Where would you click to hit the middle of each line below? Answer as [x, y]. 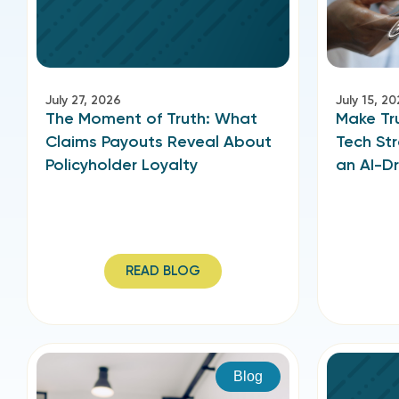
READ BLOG [163, 271]
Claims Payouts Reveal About [159, 142]
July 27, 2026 [83, 100]
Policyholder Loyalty [122, 165]
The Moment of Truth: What [151, 118]
